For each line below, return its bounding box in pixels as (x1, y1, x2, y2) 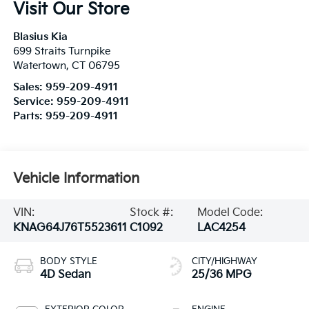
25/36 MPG (192, 268, 252, 282)
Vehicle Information (12, 170, 139, 188)
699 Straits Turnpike (12, 45, 110, 57)
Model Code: (197, 206, 263, 220)
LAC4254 (197, 221, 246, 235)
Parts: (12, 110, 46, 122)
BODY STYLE (39, 256, 97, 268)
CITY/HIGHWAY (192, 256, 257, 268)
